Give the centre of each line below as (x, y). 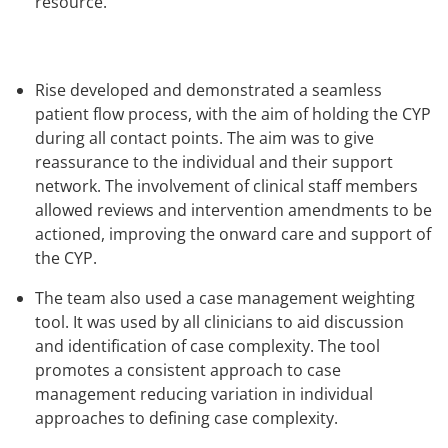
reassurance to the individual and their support (214, 162)
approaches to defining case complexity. (186, 418)
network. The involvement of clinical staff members (226, 186)
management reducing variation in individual (204, 394)
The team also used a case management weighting (225, 298)
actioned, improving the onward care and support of (233, 234)
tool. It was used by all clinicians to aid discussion (219, 322)
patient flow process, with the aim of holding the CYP (233, 114)
